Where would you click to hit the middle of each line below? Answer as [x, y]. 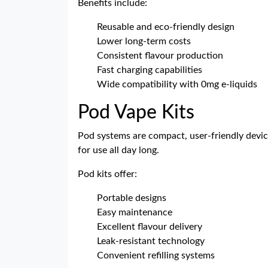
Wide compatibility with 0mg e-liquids [177, 84]
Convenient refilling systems [156, 255]
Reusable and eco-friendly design [166, 27]
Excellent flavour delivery [150, 227]
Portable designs [132, 198]
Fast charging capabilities [150, 70]
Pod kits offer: [107, 174]
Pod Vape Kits [136, 112]
